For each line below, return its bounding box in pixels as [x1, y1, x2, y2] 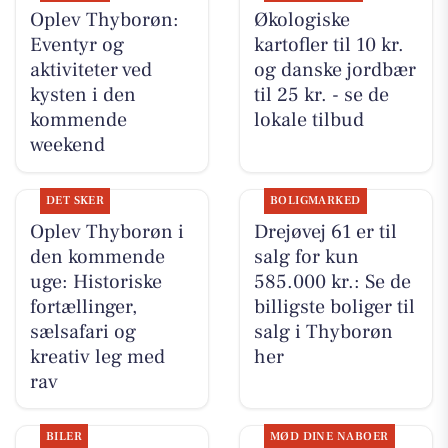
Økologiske [253, 7, 350, 34]
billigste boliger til [253, 293, 415, 320]
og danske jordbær [253, 57, 416, 84]
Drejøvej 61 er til [253, 218, 397, 245]
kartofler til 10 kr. [253, 32, 404, 59]
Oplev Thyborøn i [29, 218, 184, 245]
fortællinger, [29, 293, 137, 320]
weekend [29, 132, 105, 159]
